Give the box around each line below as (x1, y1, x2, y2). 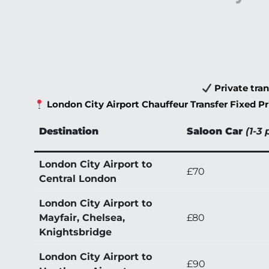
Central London (39, 173, 116, 185)
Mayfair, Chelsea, (39, 212, 125, 224)
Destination (39, 125, 98, 138)
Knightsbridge (39, 226, 112, 238)
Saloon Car (187, 125, 243, 138)
